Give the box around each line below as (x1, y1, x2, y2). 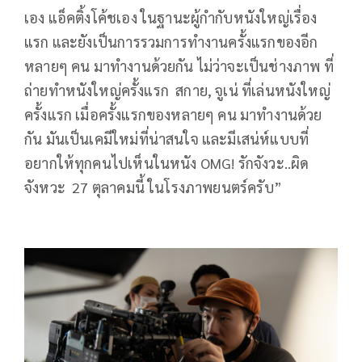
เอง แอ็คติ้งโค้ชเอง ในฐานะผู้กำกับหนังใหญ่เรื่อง (24, 8, 318, 27)
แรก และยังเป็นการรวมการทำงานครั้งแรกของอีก (24, 32, 318, 52)
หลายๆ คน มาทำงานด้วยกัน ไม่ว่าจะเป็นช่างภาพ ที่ (24, 57, 334, 76)
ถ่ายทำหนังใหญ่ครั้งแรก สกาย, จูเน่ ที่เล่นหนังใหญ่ (24, 81, 330, 100)
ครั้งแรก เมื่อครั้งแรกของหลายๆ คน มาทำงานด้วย (24, 105, 322, 124)
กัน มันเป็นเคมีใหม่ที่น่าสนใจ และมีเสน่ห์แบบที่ (24, 129, 309, 149)
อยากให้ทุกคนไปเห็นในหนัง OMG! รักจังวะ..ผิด (24, 154, 309, 173)
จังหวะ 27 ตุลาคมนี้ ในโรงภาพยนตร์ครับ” (24, 178, 282, 197)
